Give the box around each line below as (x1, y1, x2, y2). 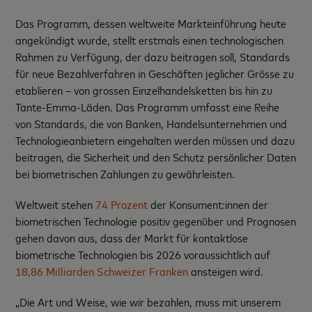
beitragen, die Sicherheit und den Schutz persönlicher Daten (15, 149, 297, 165)
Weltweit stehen (15, 196, 96, 212)
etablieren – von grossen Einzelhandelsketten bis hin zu (15, 82, 273, 98)
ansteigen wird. (188, 263, 264, 279)
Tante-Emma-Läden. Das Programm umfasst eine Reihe (15, 99, 280, 115)
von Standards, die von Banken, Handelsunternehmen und (15, 116, 288, 132)
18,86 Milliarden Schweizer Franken (15, 263, 189, 279)
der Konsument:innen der (148, 196, 269, 212)
